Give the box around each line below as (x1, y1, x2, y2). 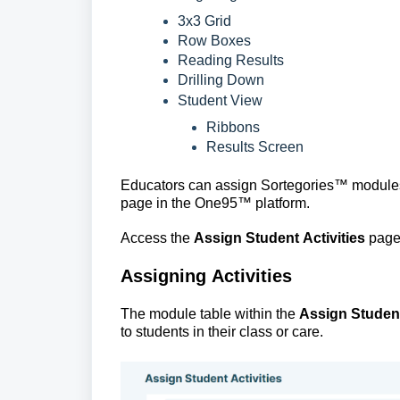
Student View (178, 93, 266, 108)
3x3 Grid (178, 13, 235, 29)
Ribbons (206, 120, 267, 135)
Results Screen (206, 139, 311, 154)
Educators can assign (121, 178, 261, 193)
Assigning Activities (121, 266, 292, 286)
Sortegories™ (261, 178, 348, 193)
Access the (121, 230, 190, 246)
